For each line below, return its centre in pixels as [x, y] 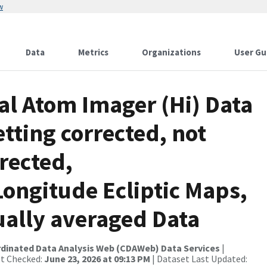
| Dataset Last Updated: [199, 259]
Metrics [93, 52]
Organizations [171, 52]
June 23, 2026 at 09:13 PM [97, 259]
